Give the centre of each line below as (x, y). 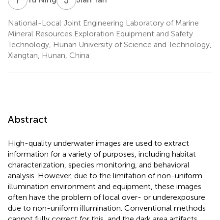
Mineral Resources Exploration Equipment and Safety (100, 33)
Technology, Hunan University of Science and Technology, (110, 44)
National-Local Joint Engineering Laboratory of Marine (103, 23)
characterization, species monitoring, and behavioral (99, 165)
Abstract (28, 119)
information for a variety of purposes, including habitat (102, 154)
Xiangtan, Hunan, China (49, 55)
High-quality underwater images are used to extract (98, 143)
